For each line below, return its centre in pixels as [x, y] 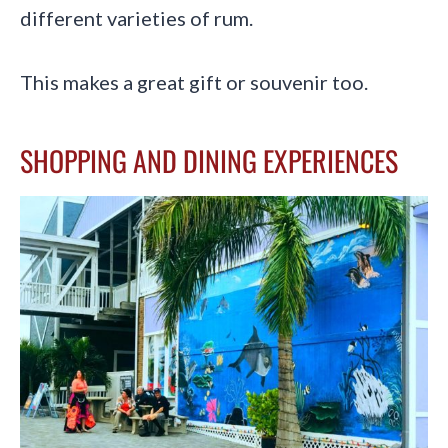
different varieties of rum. [136, 17]
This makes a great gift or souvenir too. [194, 81]
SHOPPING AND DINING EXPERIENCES [209, 160]
